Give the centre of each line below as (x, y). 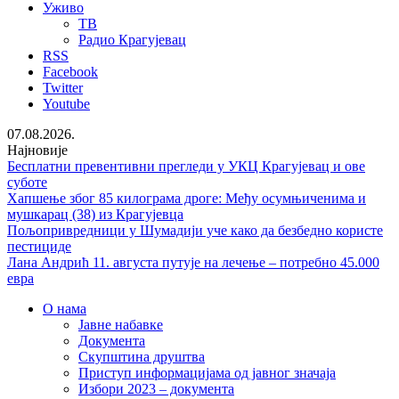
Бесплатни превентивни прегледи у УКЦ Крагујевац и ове (186, 166)
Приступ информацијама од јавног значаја (207, 373)
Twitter (63, 88)
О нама (65, 309)
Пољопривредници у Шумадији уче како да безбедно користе (195, 230)
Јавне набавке (121, 325)
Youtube (66, 104)
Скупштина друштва (142, 357)
